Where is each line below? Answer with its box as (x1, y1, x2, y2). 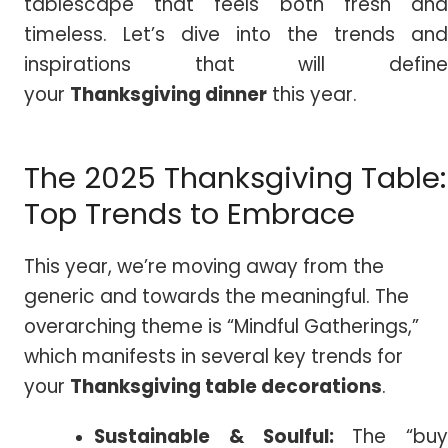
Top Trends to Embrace (24, 193, 355, 234)
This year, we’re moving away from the (24, 252, 384, 280)
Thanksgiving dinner (70, 81, 267, 109)
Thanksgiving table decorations (70, 372, 382, 400)
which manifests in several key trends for (24, 342, 403, 370)
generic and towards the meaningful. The (24, 282, 409, 310)
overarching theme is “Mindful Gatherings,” (24, 312, 419, 340)
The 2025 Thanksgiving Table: (24, 157, 446, 198)
